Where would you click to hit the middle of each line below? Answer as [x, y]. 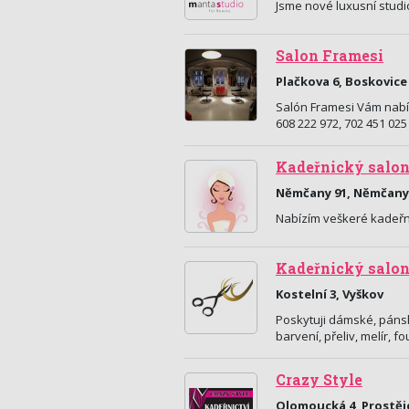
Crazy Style [319, 380]
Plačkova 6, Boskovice [341, 81]
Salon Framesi [330, 56]
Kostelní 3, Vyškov [330, 294]
